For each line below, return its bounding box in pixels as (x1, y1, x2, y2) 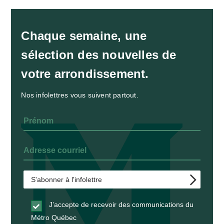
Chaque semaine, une (21, 29, 147, 43)
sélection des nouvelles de (21, 48, 176, 62)
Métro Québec (31, 213, 77, 222)
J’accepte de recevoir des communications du (47, 200, 194, 209)
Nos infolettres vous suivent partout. (21, 91, 138, 99)
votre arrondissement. (21, 67, 149, 81)
